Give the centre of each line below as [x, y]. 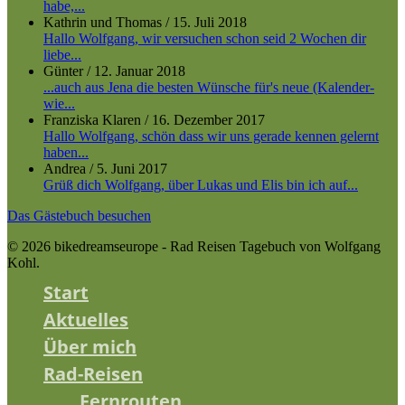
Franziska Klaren [92, 119]
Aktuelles [86, 319]
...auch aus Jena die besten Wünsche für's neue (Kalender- [209, 87]
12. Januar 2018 [140, 71]
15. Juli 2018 [210, 22]
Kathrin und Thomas [103, 22]
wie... [59, 103]
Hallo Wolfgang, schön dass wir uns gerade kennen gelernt [211, 136]
